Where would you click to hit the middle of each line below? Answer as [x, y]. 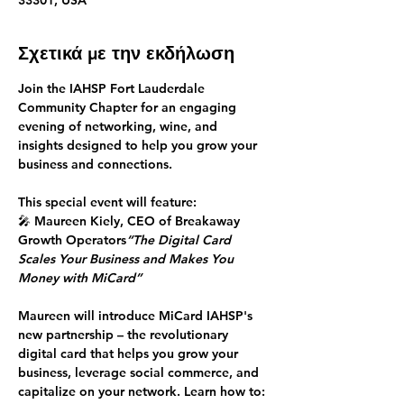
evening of [51, 126]
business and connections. [95, 164]
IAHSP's [230, 316]
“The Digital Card [180, 240]
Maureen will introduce [88, 316]
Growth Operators [72, 240]
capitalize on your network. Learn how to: [142, 391]
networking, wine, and [153, 126]
